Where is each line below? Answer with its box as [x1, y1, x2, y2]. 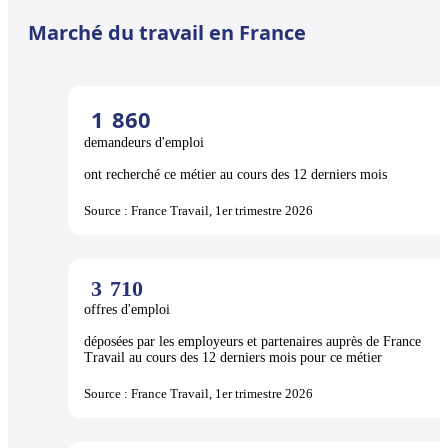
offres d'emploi [84, 301, 174, 317]
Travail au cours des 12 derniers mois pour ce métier [84, 349, 382, 365]
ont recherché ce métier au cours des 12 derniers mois [84, 166, 387, 182]
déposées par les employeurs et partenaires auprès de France [84, 333, 421, 349]
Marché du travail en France [28, 18, 306, 46]
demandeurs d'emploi [84, 134, 208, 150]
